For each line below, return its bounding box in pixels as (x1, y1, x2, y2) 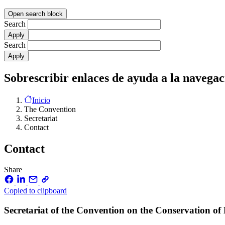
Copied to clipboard (4, 186, 67, 195)
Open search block (8, 10, 63, 18)
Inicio (32, 95, 50, 104)
